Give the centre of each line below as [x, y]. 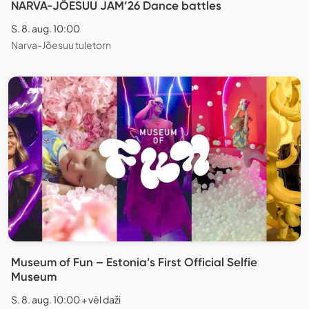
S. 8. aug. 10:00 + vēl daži [66, 300]
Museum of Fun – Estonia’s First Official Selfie [134, 262]
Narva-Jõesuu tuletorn [61, 45]
